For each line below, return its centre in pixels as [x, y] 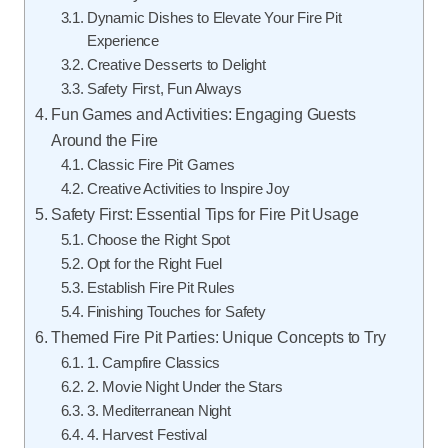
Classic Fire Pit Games [160, 165]
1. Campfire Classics [153, 363]
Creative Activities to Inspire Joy [188, 189]
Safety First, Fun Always [164, 89]
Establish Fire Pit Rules [160, 288]
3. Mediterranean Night [158, 411]
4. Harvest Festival [146, 435]
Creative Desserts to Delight [176, 65]
